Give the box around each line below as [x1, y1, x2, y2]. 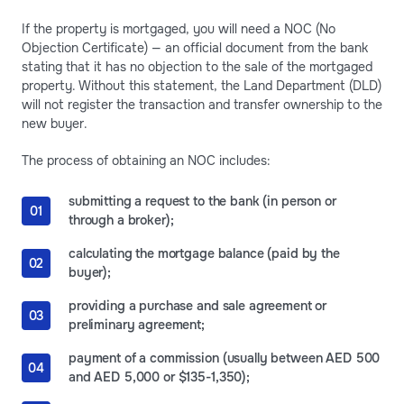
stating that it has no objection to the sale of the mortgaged [22, 58, 372, 75]
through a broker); [69, 211, 174, 228]
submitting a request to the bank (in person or [69, 192, 336, 209]
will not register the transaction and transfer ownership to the [22, 96, 382, 113]
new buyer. [22, 115, 87, 132]
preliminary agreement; [69, 316, 205, 333]
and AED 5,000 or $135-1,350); [69, 368, 250, 385]
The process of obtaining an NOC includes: [22, 151, 271, 169]
